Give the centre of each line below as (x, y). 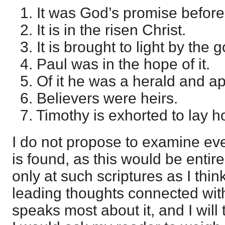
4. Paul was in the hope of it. (111, 64)
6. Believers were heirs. (95, 98)
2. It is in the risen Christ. (99, 30)
